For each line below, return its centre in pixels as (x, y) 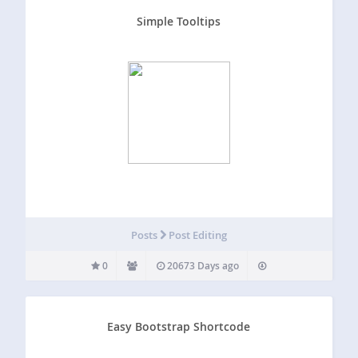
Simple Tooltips (179, 21)
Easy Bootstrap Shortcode (179, 327)
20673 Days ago (202, 265)
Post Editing (197, 235)
